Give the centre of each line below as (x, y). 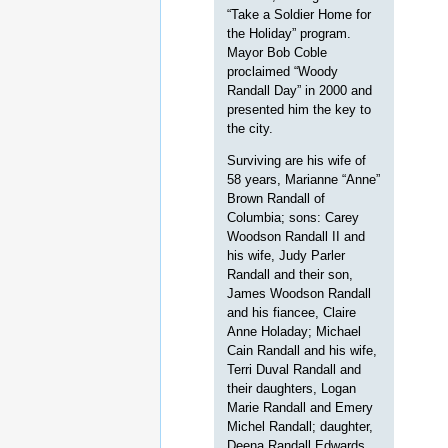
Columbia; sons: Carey (293, 218)
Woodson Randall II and (296, 237)
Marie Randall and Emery (300, 408)
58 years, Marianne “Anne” (304, 180)
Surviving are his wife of (297, 161)
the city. (250, 129)
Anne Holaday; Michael (294, 332)
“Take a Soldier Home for (299, 15)
